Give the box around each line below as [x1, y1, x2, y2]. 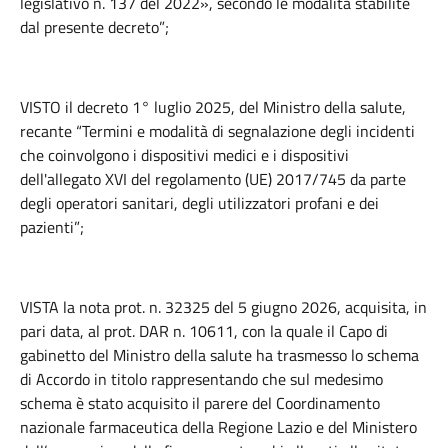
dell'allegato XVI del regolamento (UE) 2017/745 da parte [20, 167, 406, 191]
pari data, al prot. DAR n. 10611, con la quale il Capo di [20, 319, 388, 343]
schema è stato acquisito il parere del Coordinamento [20, 391, 380, 415]
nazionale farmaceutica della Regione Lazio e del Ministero [20, 415, 417, 439]
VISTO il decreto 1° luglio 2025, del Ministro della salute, [20, 95, 406, 119]
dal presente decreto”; [20, 15, 169, 39]
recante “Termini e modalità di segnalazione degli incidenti [20, 119, 415, 143]
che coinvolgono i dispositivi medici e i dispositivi [20, 143, 349, 167]
